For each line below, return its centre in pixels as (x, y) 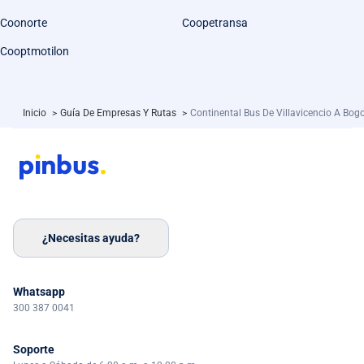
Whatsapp (39, 292)
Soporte (34, 349)
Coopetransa (215, 22)
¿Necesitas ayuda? (91, 238)
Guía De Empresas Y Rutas (119, 113)
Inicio (36, 113)
